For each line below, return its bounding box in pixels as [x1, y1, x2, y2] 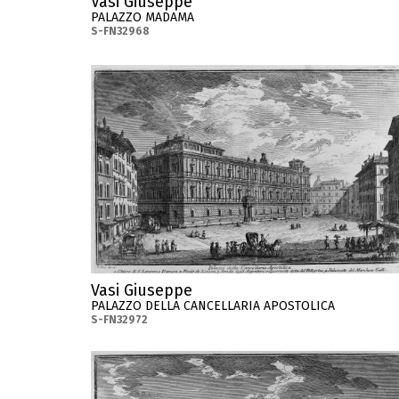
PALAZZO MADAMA [91, 10, 194, 26]
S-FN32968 [91, 25, 150, 38]
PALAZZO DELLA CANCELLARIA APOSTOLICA [91, 297, 335, 313]
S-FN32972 [91, 313, 148, 326]
